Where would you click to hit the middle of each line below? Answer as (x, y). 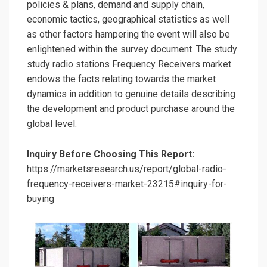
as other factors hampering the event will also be (128, 35)
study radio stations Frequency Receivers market (129, 64)
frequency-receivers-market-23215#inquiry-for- (127, 184)
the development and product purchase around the (131, 109)
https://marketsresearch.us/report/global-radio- (127, 169)
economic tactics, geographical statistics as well (128, 20)
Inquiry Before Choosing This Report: (111, 154)
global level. (52, 124)
